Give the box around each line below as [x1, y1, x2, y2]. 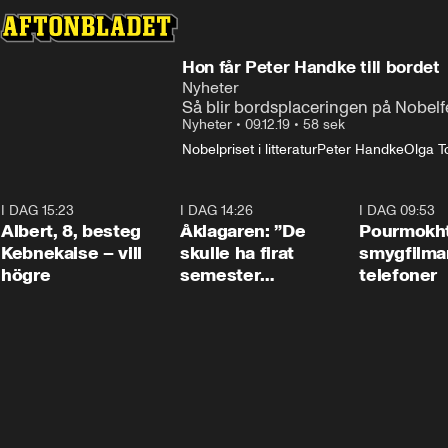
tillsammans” [180, 286, 289, 308]
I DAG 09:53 [359, 202, 436, 219]
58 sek [303, 116, 345, 133]
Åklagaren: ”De [180, 220, 306, 242]
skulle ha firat [180, 242, 294, 264]
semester [180, 264, 261, 286]
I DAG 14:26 [180, 202, 254, 219]
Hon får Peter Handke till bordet [182, 56, 440, 78]
